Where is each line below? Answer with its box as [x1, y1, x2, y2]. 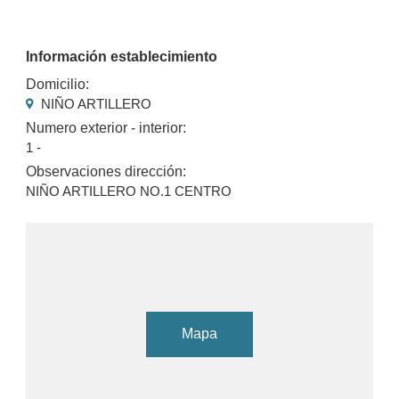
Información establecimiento [26, 48, 218, 64]
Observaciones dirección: [26, 164, 187, 180]
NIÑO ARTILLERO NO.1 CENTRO [26, 183, 232, 199]
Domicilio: [26, 76, 90, 92]
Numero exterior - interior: [26, 119, 187, 135]
